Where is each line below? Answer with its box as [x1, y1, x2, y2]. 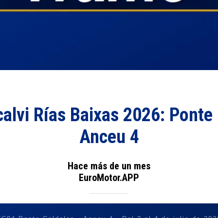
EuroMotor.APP [79, 171, 139, 183]
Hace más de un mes [68, 160, 150, 172]
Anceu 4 [79, 126, 139, 148]
